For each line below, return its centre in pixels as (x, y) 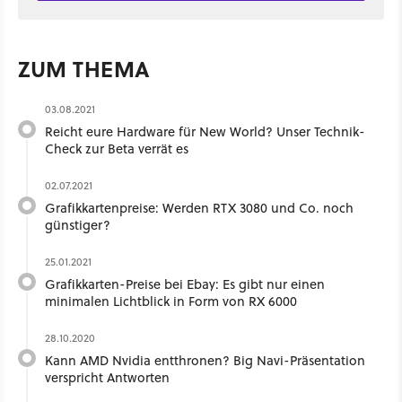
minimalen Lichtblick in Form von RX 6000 (171, 301)
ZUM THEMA (84, 68)
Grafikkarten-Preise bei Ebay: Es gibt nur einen (185, 284)
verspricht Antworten (107, 377)
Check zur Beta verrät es (117, 148)
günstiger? (78, 224)
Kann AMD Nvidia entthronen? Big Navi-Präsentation (205, 360)
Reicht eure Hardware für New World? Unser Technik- (205, 131)
